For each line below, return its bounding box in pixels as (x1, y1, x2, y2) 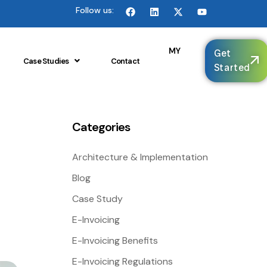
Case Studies (23, 55, 69, 66)
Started (213, 61, 251, 74)
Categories (72, 119, 130, 135)
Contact (110, 55, 139, 66)
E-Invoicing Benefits (72, 234, 158, 247)
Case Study (72, 193, 123, 205)
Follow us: (76, 5, 114, 15)
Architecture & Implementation (72, 151, 208, 163)
